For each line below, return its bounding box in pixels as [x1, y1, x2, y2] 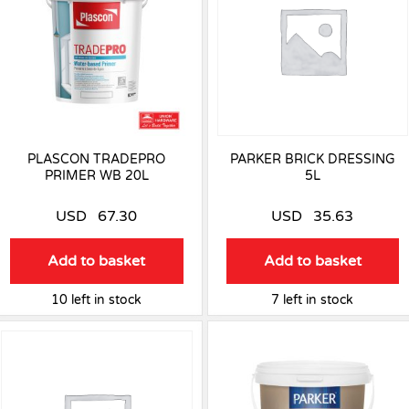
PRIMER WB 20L [44, 168, 149, 184]
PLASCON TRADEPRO [27, 152, 166, 168]
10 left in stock [51, 292, 142, 309]
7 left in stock [271, 292, 354, 309]
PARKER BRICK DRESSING [229, 152, 395, 168]
